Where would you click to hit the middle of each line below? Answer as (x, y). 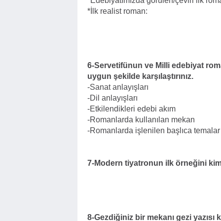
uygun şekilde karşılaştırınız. (140, 76)
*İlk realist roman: (117, 11)
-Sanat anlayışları (118, 87)
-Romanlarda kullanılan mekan (141, 120)
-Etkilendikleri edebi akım (131, 109)
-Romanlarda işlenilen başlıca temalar (154, 130)
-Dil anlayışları (112, 98)
